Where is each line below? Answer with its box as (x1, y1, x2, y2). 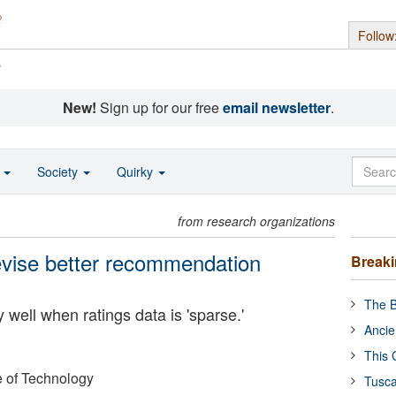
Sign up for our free (95, 97, 223, 118)
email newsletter (222, 97, 331, 118)
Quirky (117, 163, 156, 180)
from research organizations (178, 212, 336, 230)
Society (37, 163, 81, 180)
